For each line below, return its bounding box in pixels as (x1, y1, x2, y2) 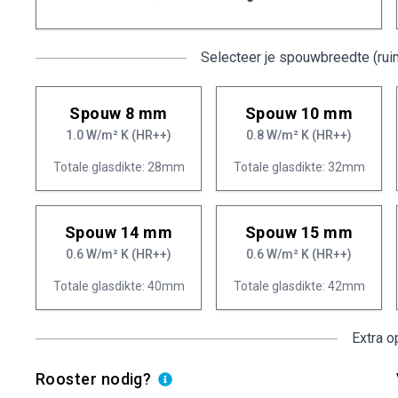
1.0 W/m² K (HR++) (66, 128, 171, 142)
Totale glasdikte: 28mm (52, 160, 185, 174)
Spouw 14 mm (65, 223, 172, 242)
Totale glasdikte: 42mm (233, 279, 365, 293)
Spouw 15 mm (245, 223, 353, 242)
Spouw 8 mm (69, 104, 168, 123)
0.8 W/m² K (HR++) (246, 128, 352, 142)
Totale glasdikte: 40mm (52, 279, 185, 293)
